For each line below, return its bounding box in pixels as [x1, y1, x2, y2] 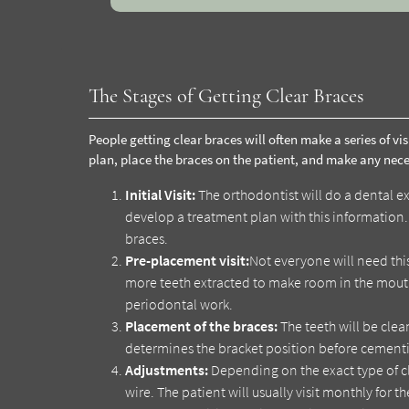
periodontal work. [125, 295, 234, 314]
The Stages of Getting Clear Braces [89, 83, 365, 109]
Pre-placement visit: [125, 251, 250, 270]
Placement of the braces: [125, 317, 278, 336]
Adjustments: [125, 361, 209, 380]
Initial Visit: [125, 185, 196, 204]
